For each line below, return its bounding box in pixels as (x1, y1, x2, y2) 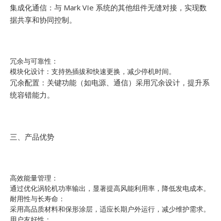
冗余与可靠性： (10, 56, 58, 66)
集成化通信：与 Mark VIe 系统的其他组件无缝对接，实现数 (10, 2, 207, 12)
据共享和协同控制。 (10, 14, 76, 25)
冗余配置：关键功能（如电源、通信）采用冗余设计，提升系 (10, 77, 210, 87)
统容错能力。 (10, 89, 54, 100)
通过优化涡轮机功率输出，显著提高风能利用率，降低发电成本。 (10, 183, 210, 193)
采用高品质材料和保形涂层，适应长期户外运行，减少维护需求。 (10, 204, 210, 214)
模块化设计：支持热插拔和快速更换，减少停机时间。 (10, 66, 176, 76)
